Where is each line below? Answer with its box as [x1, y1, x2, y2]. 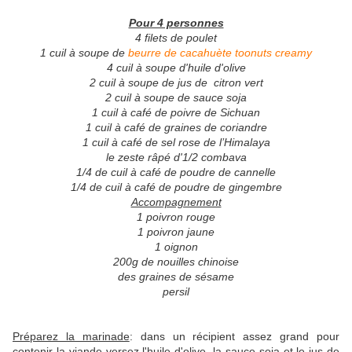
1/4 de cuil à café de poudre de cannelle [76, 166, 276, 179]
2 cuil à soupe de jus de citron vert [89, 76, 263, 90]
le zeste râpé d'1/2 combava [105, 151, 247, 164]
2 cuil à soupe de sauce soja [105, 91, 247, 104]
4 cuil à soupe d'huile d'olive [106, 61, 246, 75]
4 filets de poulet [135, 31, 217, 45]
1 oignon [154, 240, 198, 254]
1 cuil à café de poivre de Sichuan [92, 106, 260, 119]
